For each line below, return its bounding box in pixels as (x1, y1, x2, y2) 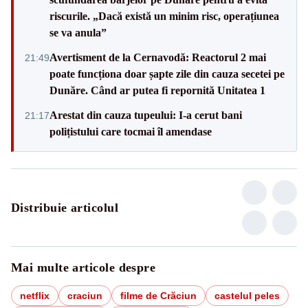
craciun (67, 289, 102, 301)
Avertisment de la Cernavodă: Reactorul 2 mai (49, 51, 266, 63)
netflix (20, 289, 49, 301)
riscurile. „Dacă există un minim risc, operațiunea (49, 10, 279, 22)
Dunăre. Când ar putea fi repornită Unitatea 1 (49, 84, 265, 96)
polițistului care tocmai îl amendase (49, 125, 212, 137)
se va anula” (49, 26, 107, 38)
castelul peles (214, 289, 280, 301)
